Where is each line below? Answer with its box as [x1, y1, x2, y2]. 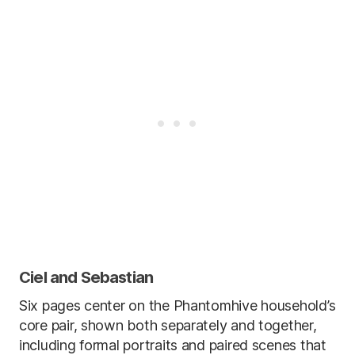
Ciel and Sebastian [19, 267, 154, 287]
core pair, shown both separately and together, [19, 316, 317, 334]
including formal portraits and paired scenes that [19, 336, 326, 353]
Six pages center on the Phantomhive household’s [19, 296, 336, 314]
